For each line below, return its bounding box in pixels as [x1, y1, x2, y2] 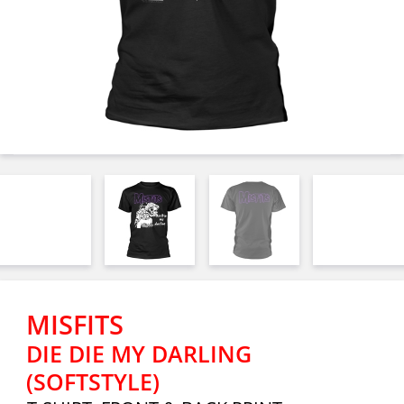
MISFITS [26, 307, 124, 342]
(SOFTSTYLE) [26, 366, 160, 397]
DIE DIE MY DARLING [26, 338, 252, 369]
